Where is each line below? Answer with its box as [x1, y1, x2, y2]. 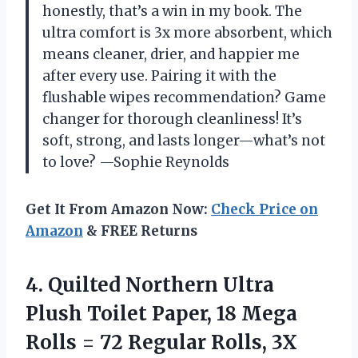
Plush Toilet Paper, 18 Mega [26, 300, 297, 326]
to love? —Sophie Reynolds [42, 153, 229, 171]
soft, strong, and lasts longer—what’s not [42, 131, 325, 149]
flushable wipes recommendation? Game [42, 88, 326, 106]
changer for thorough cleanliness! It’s [42, 109, 302, 128]
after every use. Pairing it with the [42, 66, 276, 85]
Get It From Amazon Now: [26, 200, 211, 218]
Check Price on [211, 200, 318, 218]
